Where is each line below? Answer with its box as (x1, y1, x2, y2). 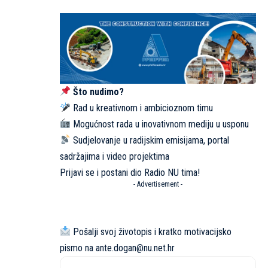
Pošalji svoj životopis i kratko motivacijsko (71, 226, 232, 237)
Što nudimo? (73, 86, 124, 98)
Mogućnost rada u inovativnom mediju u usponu (71, 118, 249, 130)
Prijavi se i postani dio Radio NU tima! (60, 166, 200, 178)
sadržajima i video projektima (60, 150, 169, 162)
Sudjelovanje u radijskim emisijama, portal (71, 134, 230, 146)
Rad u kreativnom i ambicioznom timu (71, 102, 214, 114)
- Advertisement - (133, 179, 182, 188)
